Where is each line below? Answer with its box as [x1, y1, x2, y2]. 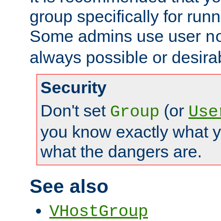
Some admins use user [30, 27, 205, 46]
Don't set [40, 101, 110, 120]
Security [40, 78, 107, 97]
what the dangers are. [40, 142, 202, 161]
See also [30, 175, 109, 197]
